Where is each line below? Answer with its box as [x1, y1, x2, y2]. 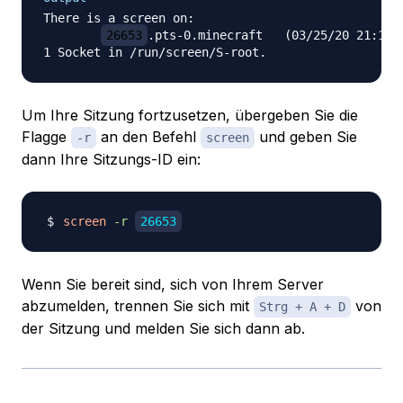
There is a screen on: [43, 11, 194, 26]
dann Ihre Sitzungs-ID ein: [22, 150, 201, 169]
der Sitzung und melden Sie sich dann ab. [22, 319, 305, 338]
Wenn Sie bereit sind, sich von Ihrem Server [22, 275, 324, 294]
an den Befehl [96, 128, 201, 147]
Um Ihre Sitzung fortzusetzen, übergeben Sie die [22, 106, 358, 125]
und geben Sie [255, 128, 357, 147]
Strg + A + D [259, 300, 345, 315]
